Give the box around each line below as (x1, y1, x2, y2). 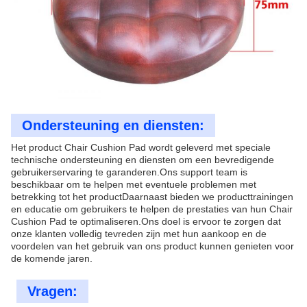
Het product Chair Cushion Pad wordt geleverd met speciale (11, 141, 271, 153)
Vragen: (27, 283, 77, 299)
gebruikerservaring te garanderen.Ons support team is (11, 166, 247, 177)
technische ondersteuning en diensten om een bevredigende (11, 153, 274, 165)
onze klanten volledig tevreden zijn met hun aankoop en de (11, 228, 267, 239)
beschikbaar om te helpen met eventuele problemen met (11, 178, 256, 190)
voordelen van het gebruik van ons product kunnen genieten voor (11, 240, 294, 251)
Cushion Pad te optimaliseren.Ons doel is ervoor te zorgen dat (11, 215, 281, 227)
